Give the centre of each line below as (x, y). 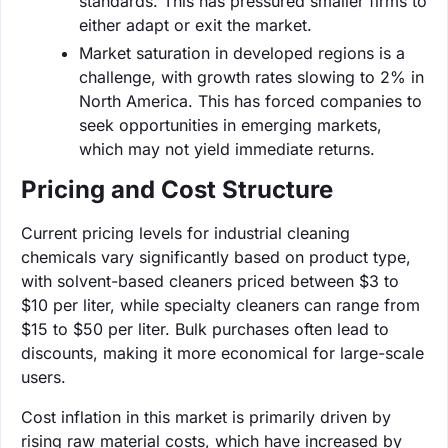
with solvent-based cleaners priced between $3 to (210, 280)
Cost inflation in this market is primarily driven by (206, 416)
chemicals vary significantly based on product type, (216, 256)
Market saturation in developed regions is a (242, 52)
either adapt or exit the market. (195, 24)
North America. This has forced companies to (250, 100)
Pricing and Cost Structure (177, 189)
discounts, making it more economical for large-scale (222, 352)
